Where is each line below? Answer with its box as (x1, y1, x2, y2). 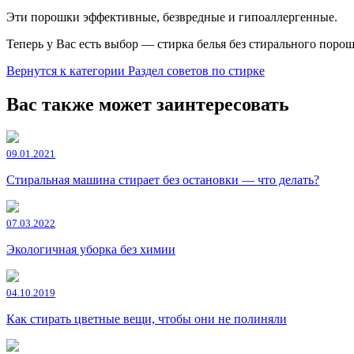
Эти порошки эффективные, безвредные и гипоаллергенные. (6, 9, 337, 24)
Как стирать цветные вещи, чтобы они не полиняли (6, 312, 287, 326)
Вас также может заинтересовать (6, 93, 289, 115)
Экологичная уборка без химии (6, 243, 175, 257)
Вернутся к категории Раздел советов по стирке (6, 63, 265, 77)
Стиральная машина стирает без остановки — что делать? (6, 173, 319, 187)
